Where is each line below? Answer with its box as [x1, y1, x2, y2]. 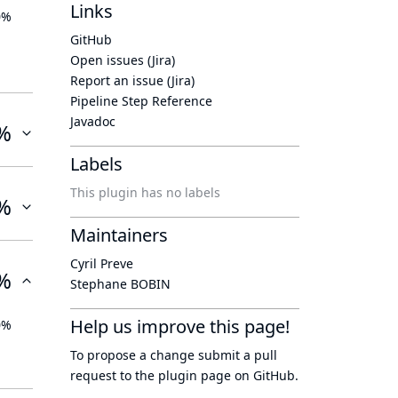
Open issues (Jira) [70, 52, 175, 68]
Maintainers [70, 223, 168, 247]
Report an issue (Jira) [70, 72, 195, 89]
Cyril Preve [70, 255, 133, 272]
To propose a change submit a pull [70, 346, 277, 363]
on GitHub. [231, 367, 298, 384]
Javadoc [70, 113, 115, 130]
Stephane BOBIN [70, 275, 171, 292]
